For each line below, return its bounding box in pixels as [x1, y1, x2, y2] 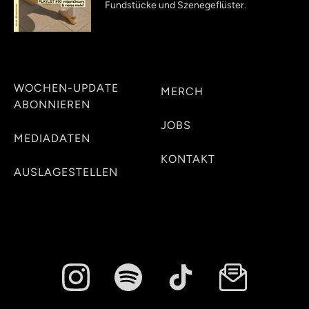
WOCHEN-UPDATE [14, 81, 119, 94]
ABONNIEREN [14, 98, 90, 111]
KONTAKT [161, 152, 215, 166]
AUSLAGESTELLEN [14, 166, 118, 179]
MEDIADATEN [14, 132, 90, 145]
